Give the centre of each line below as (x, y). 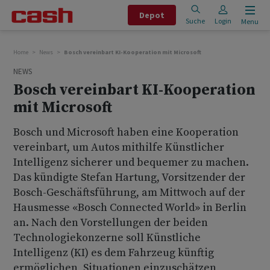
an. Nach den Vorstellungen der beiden (111, 223)
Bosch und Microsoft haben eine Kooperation (126, 132)
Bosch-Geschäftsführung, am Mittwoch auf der (129, 193)
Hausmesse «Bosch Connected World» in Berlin (130, 208)
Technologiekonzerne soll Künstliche (107, 238)
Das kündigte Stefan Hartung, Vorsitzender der (129, 177)
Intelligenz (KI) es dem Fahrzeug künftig (114, 253)
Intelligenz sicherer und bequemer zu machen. (131, 162)
